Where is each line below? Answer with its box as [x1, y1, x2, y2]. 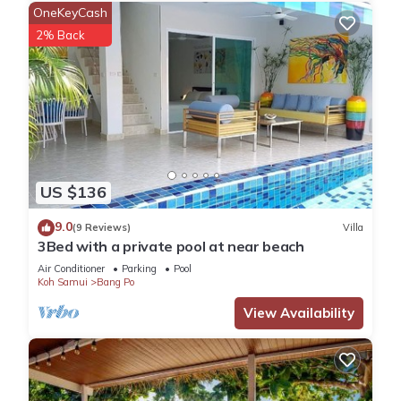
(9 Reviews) [73, 221, 131, 235]
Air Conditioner [38, 261, 105, 275]
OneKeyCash [33, 4, 107, 21]
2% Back [36, 28, 85, 43]
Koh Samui [38, 275, 88, 288]
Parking [122, 261, 157, 275]
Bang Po [97, 275, 134, 288]
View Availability [243, 303, 354, 321]
